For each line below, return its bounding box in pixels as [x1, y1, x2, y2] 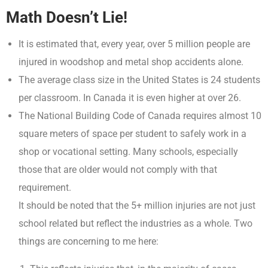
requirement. [19, 181, 72, 193]
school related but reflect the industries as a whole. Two [19, 217, 253, 229]
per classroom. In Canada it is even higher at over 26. [19, 92, 242, 103]
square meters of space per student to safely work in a [19, 127, 247, 139]
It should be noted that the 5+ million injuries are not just [19, 199, 256, 211]
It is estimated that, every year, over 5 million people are [19, 38, 251, 50]
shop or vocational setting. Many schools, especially [19, 145, 239, 157]
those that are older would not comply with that [19, 163, 218, 175]
